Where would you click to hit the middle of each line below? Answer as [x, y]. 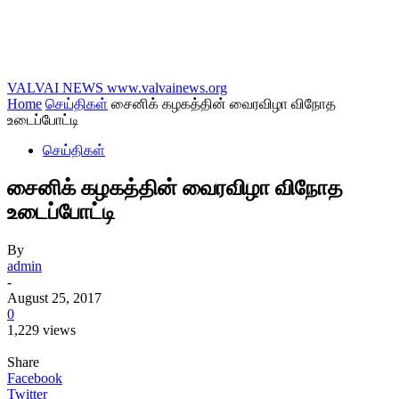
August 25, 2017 [54, 297]
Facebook [35, 378]
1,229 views [41, 330]
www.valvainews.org [167, 88]
